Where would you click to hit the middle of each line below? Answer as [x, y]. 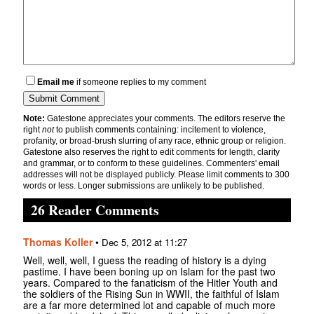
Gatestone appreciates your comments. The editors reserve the [165, 118]
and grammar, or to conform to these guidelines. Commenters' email [151, 163]
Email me [56, 82]
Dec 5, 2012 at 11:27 [144, 242]
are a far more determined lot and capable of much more [149, 305]
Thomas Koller [58, 241]
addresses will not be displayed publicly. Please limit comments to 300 [156, 174]
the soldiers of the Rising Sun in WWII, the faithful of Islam [151, 293]
